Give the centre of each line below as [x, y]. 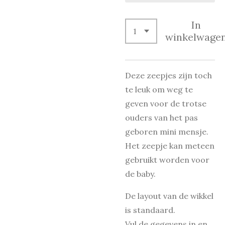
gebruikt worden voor [167, 160]
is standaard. [151, 210]
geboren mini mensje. [168, 132]
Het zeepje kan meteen [170, 146]
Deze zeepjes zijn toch [168, 75]
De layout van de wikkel [169, 196]
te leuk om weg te [159, 89]
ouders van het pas [161, 118]
